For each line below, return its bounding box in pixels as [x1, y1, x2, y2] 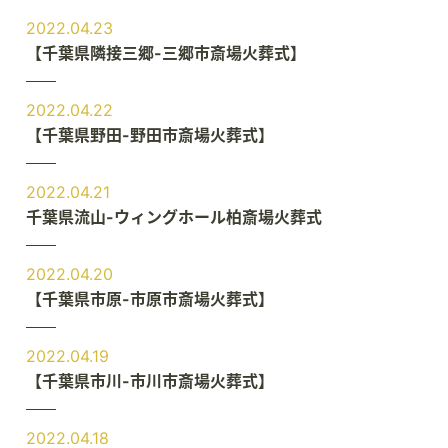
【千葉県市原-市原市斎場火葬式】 [26, 289, 274, 310]
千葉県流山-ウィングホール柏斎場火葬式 [26, 207, 322, 228]
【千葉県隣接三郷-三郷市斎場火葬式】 [26, 43, 306, 64]
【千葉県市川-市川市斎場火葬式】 [26, 371, 274, 392]
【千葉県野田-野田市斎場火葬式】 [26, 125, 274, 146]
